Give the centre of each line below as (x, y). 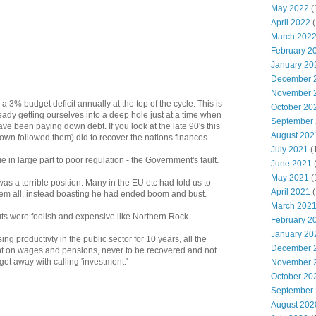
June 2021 (291, 164)
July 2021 (290, 150)
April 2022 (291, 23)
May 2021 (290, 178)
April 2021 (291, 192)
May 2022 (290, 8)
